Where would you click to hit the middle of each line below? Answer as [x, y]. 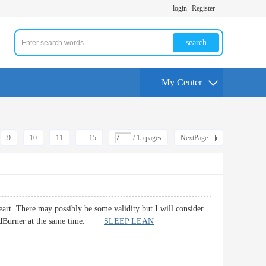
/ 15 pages [146, 138]
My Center [182, 82]
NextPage [194, 138]
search [196, 42]
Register [203, 8]
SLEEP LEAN [129, 221]
